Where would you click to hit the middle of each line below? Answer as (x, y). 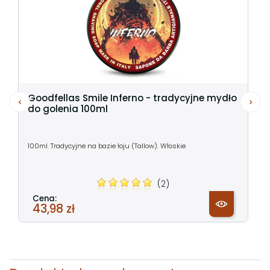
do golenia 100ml (68, 108)
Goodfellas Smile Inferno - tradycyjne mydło (132, 98)
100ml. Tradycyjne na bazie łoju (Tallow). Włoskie (107, 146)
